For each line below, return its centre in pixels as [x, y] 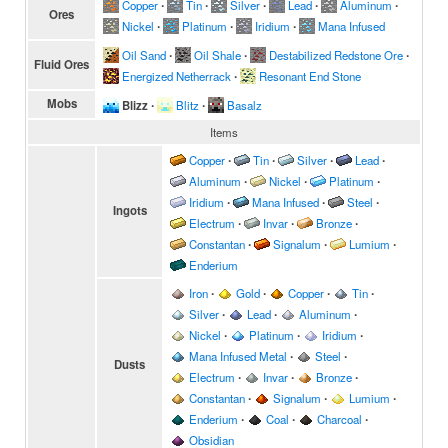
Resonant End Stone [310, 76]
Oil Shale [217, 55]
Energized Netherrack [176, 76]
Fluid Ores [61, 64]
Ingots [129, 210]
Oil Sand [144, 55]
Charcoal [339, 419]
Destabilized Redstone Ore [336, 55]
